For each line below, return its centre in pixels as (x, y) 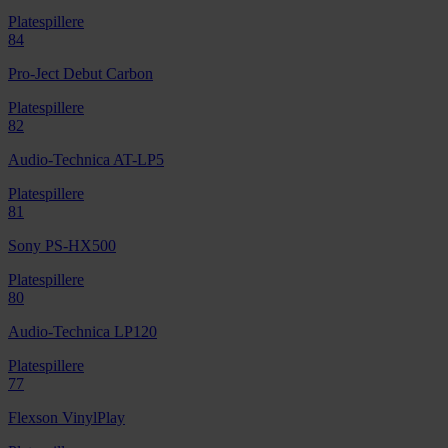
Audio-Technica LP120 (82, 331)
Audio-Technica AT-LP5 (86, 159)
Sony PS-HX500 (62, 245)
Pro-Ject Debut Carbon (80, 73)
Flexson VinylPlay (66, 417)
